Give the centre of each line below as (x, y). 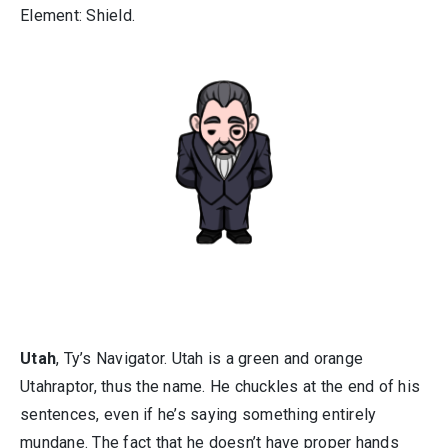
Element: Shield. (77, 16)
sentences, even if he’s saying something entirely (198, 415)
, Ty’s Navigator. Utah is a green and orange (209, 359)
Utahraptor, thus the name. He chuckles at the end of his (220, 387)
